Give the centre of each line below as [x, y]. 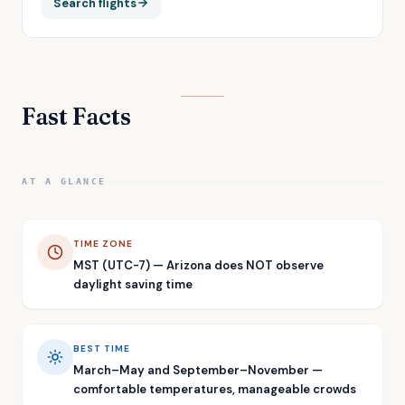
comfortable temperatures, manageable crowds [215, 389]
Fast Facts [76, 116]
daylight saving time [133, 284]
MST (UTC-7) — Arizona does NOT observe [198, 265]
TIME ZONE [103, 243]
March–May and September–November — [198, 370]
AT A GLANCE [64, 181]
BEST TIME [102, 348]
